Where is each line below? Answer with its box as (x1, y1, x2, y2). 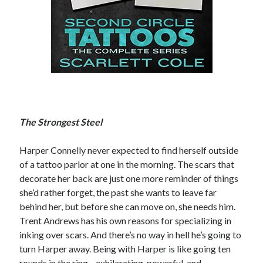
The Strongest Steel (19, 116, 103, 127)
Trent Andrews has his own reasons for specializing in (19, 214, 232, 226)
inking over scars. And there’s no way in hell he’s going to (19, 228, 242, 240)
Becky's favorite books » (168, 65, 243, 73)
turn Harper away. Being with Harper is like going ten (19, 242, 231, 254)
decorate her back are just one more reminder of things (19, 172, 239, 184)
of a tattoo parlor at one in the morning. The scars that (19, 158, 235, 170)
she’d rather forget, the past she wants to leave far (19, 186, 217, 198)
